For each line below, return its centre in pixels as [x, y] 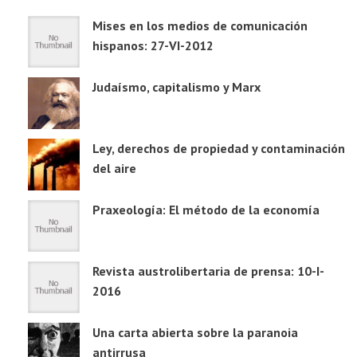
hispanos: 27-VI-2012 [153, 46]
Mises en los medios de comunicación [200, 26]
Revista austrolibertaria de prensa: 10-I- [208, 271]
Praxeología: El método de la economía [206, 210]
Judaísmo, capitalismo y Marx [177, 87]
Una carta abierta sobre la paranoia [195, 333]
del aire [114, 169]
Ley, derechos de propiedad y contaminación [219, 149]
